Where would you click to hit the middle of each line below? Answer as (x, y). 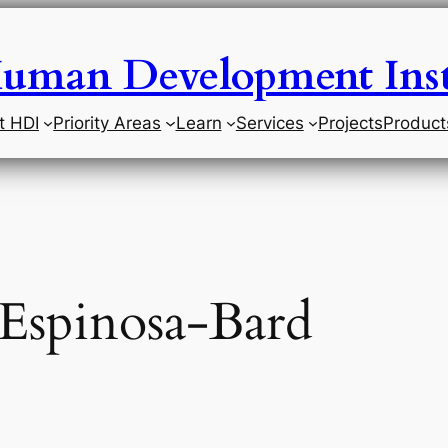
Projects (351, 123)
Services (269, 123)
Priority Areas (107, 123)
